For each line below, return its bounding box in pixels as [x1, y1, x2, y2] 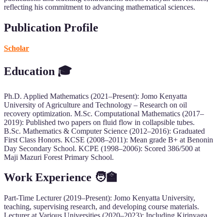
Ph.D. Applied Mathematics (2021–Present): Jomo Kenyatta [4, 92, 187, 100]
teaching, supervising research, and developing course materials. [4, 202, 199, 211]
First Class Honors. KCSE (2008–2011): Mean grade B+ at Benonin [4, 135, 213, 144]
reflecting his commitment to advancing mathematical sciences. [4, 2, 195, 11]
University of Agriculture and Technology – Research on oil [4, 100, 187, 109]
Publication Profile [4, 21, 98, 34]
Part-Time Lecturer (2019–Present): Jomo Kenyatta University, [4, 194, 195, 202]
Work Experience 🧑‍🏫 [4, 171, 118, 184]
